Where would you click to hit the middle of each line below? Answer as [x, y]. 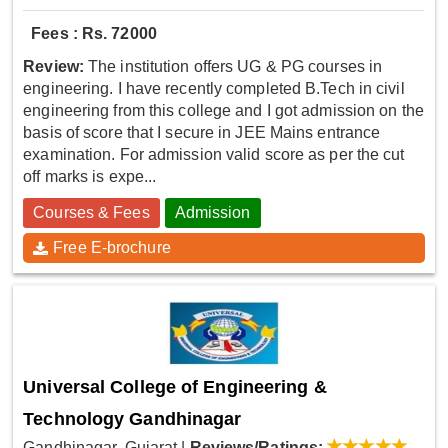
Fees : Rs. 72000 [94, 34]
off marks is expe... [90, 177]
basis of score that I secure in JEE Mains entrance [202, 133]
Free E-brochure [112, 248]
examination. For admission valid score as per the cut [214, 155]
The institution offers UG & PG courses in [233, 67]
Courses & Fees [91, 213]
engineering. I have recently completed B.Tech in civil [214, 89]
